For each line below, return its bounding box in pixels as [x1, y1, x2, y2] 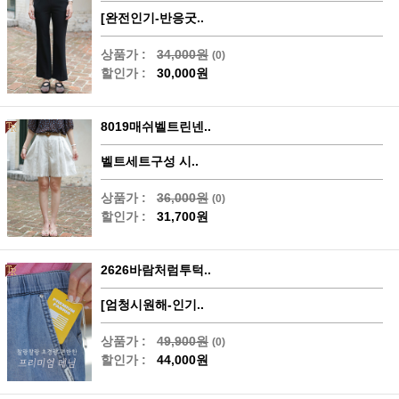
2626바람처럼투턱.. [101, 263, 211, 278]
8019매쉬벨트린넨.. [101, 119, 211, 134]
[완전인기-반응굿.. [101, 11, 204, 26]
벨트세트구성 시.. [101, 154, 199, 169]
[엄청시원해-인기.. [101, 297, 204, 313]
